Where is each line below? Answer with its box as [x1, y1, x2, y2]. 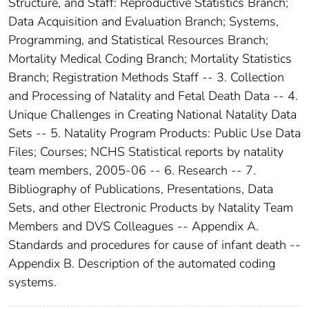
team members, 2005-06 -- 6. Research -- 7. [8, 161, 256, 179]
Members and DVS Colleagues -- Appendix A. [8, 217, 259, 235]
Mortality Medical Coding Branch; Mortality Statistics [8, 50, 292, 67]
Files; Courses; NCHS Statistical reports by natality [8, 143, 283, 160]
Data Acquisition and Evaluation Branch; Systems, [8, 12, 279, 30]
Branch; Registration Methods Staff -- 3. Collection [8, 68, 284, 86]
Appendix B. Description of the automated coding [8, 255, 275, 272]
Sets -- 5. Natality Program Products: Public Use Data [8, 124, 301, 141]
